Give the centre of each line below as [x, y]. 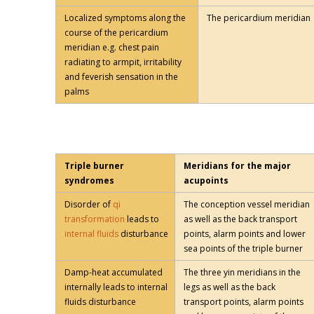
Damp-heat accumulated [114, 273]
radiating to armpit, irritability [123, 62]
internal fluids [91, 234]
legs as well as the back [230, 287]
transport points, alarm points [244, 302]
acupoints [206, 181]
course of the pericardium [116, 33]
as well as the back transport [240, 219]
